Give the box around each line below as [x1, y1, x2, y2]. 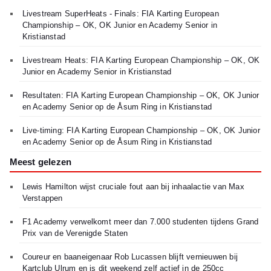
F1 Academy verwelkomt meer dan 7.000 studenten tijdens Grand [22, 217, 259, 227]
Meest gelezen [9, 157, 72, 168]
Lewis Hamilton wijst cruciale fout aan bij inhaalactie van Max [22, 182, 244, 192]
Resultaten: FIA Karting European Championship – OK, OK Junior [22, 91, 260, 100]
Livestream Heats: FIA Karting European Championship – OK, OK [22, 56, 260, 65]
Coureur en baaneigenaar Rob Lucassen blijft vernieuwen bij [22, 252, 238, 262]
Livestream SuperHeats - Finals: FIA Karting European [22, 9, 219, 19]
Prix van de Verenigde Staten [22, 229, 128, 238]
